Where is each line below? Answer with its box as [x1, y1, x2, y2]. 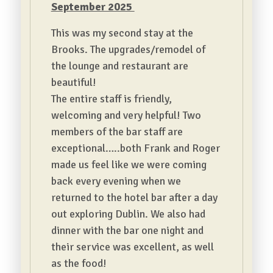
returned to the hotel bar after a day [51, 191, 218, 204]
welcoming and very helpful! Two [51, 108, 201, 122]
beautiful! [51, 76, 96, 89]
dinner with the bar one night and [51, 224, 204, 237]
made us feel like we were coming [51, 158, 207, 171]
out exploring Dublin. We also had [51, 207, 205, 221]
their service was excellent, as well [51, 240, 214, 253]
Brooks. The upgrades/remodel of [51, 43, 205, 56]
